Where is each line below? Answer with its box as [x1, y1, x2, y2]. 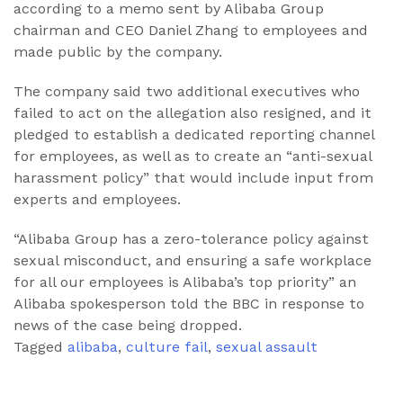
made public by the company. [13, 43, 222, 61]
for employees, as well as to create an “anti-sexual [13, 148, 372, 166]
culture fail [126, 338, 208, 356]
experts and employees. [13, 191, 181, 209]
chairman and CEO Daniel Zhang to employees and [13, 22, 368, 40]
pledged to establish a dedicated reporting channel [13, 126, 374, 144]
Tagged [13, 338, 67, 356]
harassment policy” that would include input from [13, 169, 373, 187]
